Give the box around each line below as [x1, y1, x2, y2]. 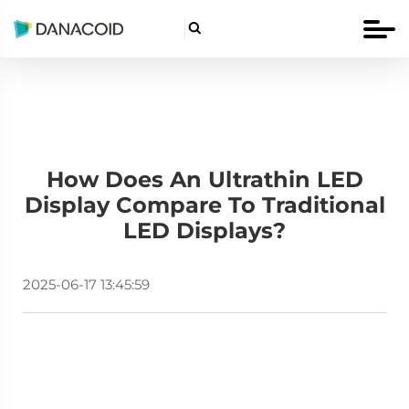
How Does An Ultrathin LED [46, 166, 363, 193]
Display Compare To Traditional [24, 192, 385, 218]
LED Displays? [123, 217, 286, 244]
